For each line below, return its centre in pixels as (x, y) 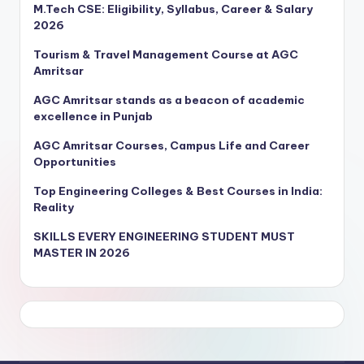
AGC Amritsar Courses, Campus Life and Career (171, 146)
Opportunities (75, 162)
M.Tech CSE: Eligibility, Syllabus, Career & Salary (173, 9)
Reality (54, 208)
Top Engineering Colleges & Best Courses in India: (178, 191)
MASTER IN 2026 (82, 253)
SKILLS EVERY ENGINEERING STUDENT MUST (164, 237)
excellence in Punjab (93, 117)
